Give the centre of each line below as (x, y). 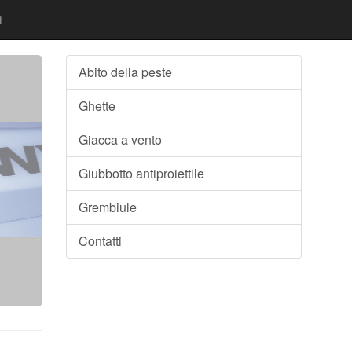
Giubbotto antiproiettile (141, 173)
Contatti (100, 241)
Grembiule (107, 207)
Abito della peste (125, 72)
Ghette (97, 106)
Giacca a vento (120, 139)
